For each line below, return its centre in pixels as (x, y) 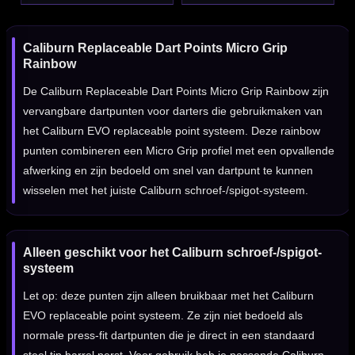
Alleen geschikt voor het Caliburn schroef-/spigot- (172, 253)
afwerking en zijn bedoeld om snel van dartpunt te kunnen (168, 171)
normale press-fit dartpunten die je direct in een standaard (169, 336)
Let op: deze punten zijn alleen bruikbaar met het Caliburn (168, 296)
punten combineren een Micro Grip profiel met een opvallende (179, 151)
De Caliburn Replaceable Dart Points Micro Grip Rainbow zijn (176, 92)
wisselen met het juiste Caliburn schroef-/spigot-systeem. (166, 191)
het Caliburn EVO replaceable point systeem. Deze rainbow (172, 131)
